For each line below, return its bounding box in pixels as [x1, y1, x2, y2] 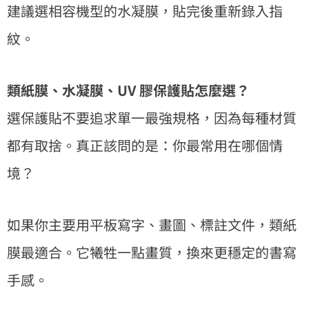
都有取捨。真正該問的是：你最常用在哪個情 [7, 134, 283, 155]
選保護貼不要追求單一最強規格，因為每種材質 [7, 107, 297, 128]
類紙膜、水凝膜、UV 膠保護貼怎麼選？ [7, 79, 250, 100]
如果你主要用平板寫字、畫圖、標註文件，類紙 [7, 214, 297, 235]
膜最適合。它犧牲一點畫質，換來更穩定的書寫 [7, 241, 297, 262]
